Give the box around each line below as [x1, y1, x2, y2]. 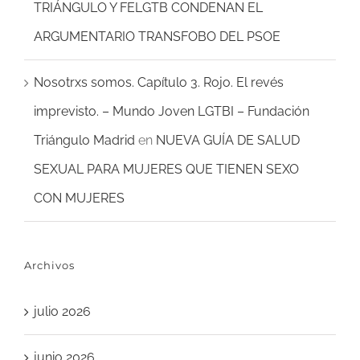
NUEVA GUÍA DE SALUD [156, 133, 300, 149]
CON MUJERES [34, 190, 125, 207]
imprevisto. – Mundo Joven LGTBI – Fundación [34, 104, 309, 120]
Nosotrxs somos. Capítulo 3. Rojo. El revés [34, 75, 284, 91]
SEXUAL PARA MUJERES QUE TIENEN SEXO [34, 162, 299, 178]
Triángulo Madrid [34, 133, 135, 149]
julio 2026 [34, 304, 91, 320]
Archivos [24, 259, 75, 272]
